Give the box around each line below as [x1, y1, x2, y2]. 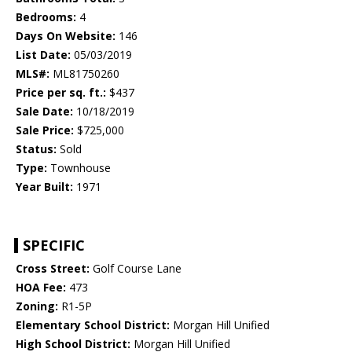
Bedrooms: [16, 9, 76, 25]
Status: [16, 141, 57, 157]
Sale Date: [16, 104, 73, 119]
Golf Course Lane [90, 261, 181, 277]
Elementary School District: [16, 317, 170, 333]
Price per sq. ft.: [16, 85, 106, 101]
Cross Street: [16, 261, 90, 277]
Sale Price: [16, 123, 74, 138]
